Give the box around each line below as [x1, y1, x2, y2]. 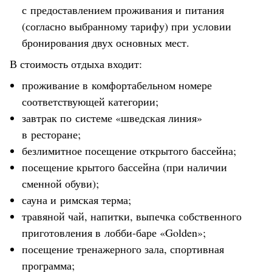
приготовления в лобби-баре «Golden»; [22, 225, 206, 240]
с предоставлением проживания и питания [22, 2, 224, 17]
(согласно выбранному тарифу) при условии [22, 18, 231, 33]
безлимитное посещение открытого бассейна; [22, 143, 236, 158]
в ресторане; [22, 126, 81, 141]
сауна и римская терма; [22, 192, 131, 207]
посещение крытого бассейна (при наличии [22, 159, 227, 174]
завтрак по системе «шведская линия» [22, 110, 202, 125]
